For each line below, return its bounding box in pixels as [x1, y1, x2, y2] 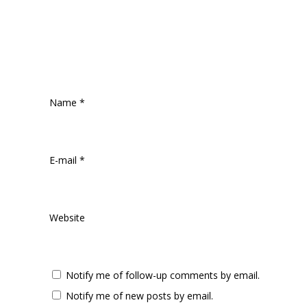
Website [49, 210, 85, 224]
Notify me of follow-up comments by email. [66, 268, 260, 282]
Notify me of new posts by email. [66, 288, 213, 302]
